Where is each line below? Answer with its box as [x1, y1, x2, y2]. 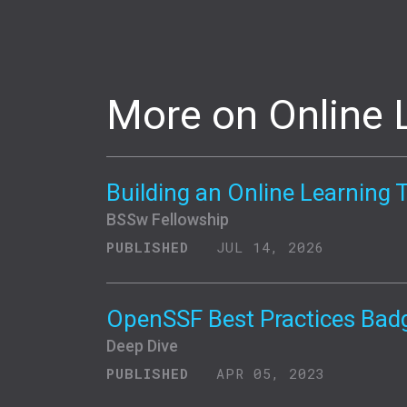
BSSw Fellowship [106, 209, 229, 229]
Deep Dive [106, 335, 178, 355]
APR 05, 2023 [207, 363, 325, 382]
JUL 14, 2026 [207, 237, 324, 256]
